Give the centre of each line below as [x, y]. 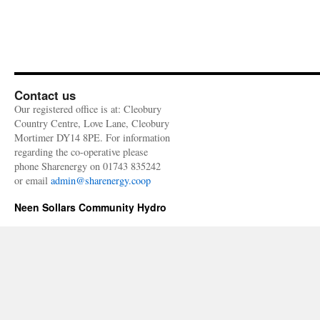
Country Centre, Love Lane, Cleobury [92, 123]
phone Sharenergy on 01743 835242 [87, 166]
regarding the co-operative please [81, 152]
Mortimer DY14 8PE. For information [92, 137]
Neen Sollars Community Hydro [90, 207]
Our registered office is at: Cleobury [88, 109]
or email [32, 180]
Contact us [45, 95]
